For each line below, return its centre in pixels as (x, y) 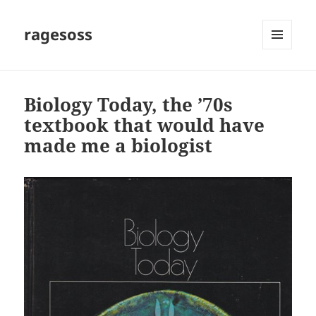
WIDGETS (282, 79)
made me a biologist (119, 146)
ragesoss (59, 34)
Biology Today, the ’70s (129, 105)
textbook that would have (145, 125)
